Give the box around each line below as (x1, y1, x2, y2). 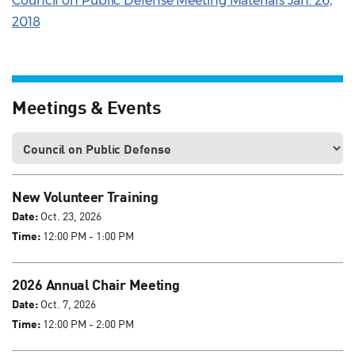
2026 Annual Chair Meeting (12, 276, 180, 294)
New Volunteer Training (12, 188, 158, 206)
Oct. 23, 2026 (38, 209, 101, 223)
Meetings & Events (12, 95, 162, 118)
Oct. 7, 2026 (38, 297, 96, 311)
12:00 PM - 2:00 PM (40, 317, 134, 331)
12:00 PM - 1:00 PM (40, 229, 134, 243)
